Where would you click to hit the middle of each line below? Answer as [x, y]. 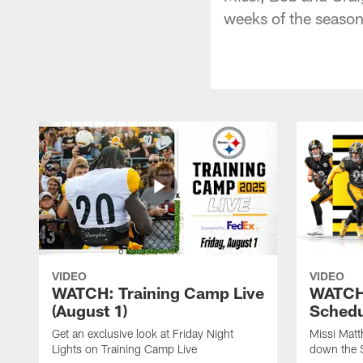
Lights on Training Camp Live [124, 348]
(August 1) [90, 310]
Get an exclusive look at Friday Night [143, 333]
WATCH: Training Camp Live [158, 292]
